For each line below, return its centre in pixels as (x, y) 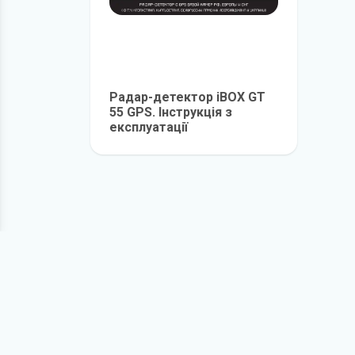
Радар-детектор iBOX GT (187, 97)
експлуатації (149, 127)
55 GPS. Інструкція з (171, 112)
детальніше (228, 145)
